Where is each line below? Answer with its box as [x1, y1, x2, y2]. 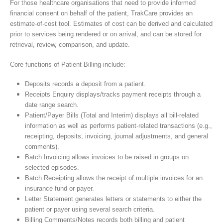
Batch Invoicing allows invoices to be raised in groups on [24, 153, 189, 161]
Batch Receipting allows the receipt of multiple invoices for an [24, 174, 203, 182]
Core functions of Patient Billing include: [10, 60, 125, 68]
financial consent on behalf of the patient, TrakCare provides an [10, 9, 193, 17]
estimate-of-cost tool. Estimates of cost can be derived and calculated [10, 20, 213, 28]
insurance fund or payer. [24, 185, 94, 193]
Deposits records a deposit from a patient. [24, 80, 146, 88]
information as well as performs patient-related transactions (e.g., [24, 122, 212, 130]
